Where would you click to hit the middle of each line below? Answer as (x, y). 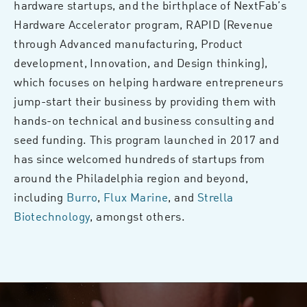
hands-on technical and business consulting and (144, 120)
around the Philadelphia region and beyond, (131, 177)
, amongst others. (138, 216)
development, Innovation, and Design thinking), (141, 62)
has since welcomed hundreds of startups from (139, 158)
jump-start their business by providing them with (145, 100)
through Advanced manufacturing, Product (128, 43)
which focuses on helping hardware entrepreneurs (148, 81)
